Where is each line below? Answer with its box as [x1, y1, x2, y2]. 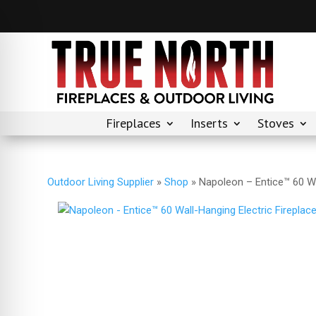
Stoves [257, 115, 294, 132]
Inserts [190, 115, 228, 132]
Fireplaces [106, 115, 161, 132]
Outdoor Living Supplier [47, 175, 154, 188]
